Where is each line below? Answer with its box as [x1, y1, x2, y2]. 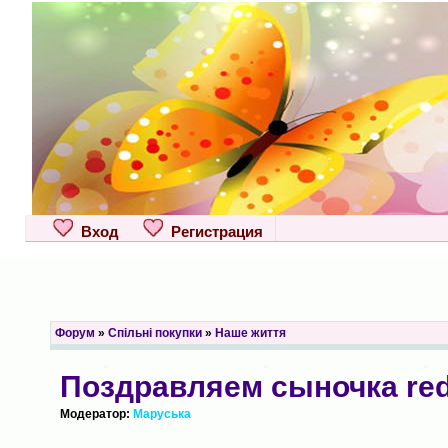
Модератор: [59, 407, 133, 421]
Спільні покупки [107, 326, 202, 340]
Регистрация [162, 223, 263, 240]
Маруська [132, 407, 191, 421]
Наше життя [214, 326, 286, 340]
